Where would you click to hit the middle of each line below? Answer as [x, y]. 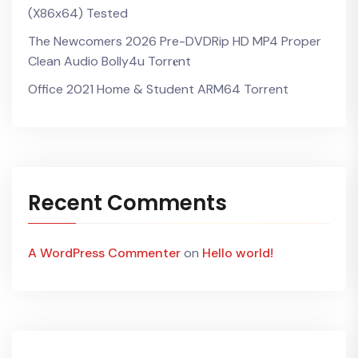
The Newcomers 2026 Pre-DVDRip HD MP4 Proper [175, 41]
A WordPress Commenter [104, 253]
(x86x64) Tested [78, 13]
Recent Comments [127, 203]
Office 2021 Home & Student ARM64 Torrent [158, 89]
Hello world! [238, 253]
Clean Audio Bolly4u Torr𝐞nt [109, 61]
